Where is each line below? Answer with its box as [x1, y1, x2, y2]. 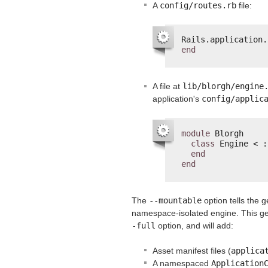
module [181, 128, 210, 138]
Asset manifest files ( [153, 245, 231, 255]
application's [153, 94, 202, 104]
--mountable [149, 195, 202, 205]
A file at [153, 81, 182, 92]
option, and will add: [156, 220, 233, 230]
